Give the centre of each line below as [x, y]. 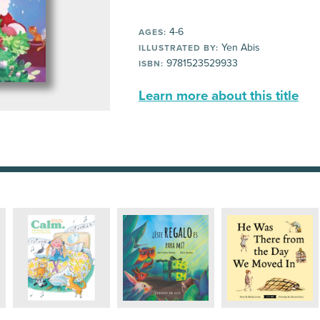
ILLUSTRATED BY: [179, 48]
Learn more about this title [219, 96]
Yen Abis [239, 47]
